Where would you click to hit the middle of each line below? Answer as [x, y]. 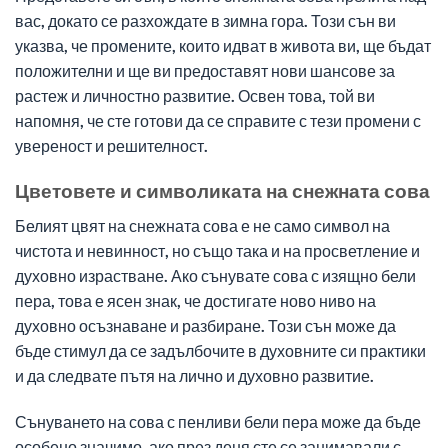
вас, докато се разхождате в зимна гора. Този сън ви [205, 21]
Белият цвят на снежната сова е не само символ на [202, 225]
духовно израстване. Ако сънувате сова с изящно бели [215, 275]
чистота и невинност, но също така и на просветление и [217, 250]
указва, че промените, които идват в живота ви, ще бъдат [223, 46]
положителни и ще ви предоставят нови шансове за [205, 71]
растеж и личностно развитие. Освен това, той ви [195, 96]
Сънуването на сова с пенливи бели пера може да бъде [218, 421]
